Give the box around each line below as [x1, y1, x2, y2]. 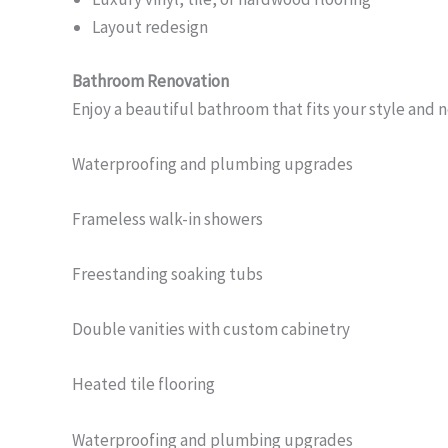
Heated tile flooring [72, 373, 215, 396]
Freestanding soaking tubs [72, 263, 263, 286]
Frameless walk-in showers [72, 207, 263, 230]
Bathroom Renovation [72, 69, 229, 92]
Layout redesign [92, 16, 208, 39]
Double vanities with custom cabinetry [72, 318, 350, 341]
